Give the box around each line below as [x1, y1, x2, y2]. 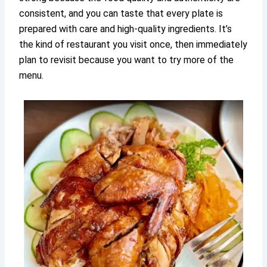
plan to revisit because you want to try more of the [19, 54, 234, 66]
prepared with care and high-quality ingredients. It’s [19, 23, 232, 35]
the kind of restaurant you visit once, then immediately [19, 38, 248, 50]
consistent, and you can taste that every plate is [19, 7, 223, 19]
